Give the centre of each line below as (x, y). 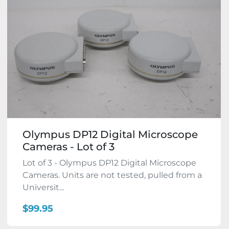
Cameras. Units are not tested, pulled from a (112, 175)
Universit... (43, 188)
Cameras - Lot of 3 (68, 147)
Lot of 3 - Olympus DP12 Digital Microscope (109, 163)
